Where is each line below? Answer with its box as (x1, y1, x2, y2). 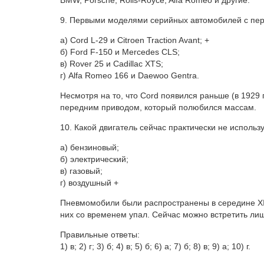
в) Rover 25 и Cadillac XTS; (60, 59, 163, 69)
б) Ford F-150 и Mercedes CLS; (60, 47, 180, 57)
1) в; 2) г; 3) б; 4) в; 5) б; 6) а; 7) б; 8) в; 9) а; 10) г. (60, 242, 250, 252)
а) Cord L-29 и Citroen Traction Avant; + (60, 35, 209, 45)
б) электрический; (60, 154, 128, 164)
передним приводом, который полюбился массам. (60, 103, 256, 113)
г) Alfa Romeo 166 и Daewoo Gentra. (60, 71, 199, 81)
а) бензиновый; (60, 143, 119, 153)
